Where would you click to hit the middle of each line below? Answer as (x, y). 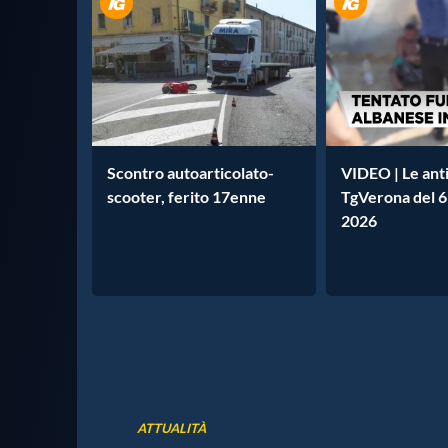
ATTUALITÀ (171, 427)
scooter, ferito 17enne (186, 196)
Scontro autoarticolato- (190, 172)
